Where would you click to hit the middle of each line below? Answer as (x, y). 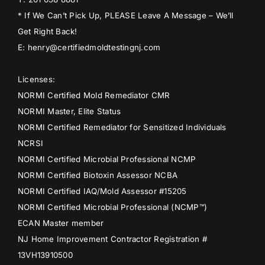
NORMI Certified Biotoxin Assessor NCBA (98, 175)
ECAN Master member (61, 223)
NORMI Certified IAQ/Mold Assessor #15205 (102, 191)
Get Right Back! (47, 32)
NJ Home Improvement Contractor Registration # (112, 239)
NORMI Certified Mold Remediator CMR (94, 96)
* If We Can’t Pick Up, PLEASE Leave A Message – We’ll (125, 16)
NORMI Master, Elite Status (69, 112)
